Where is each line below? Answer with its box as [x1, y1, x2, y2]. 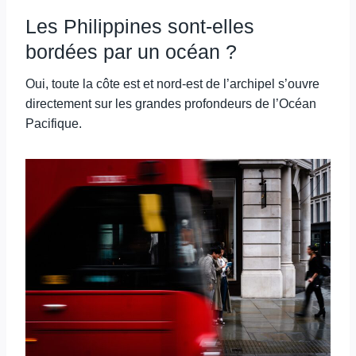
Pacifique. [25, 117, 82, 130]
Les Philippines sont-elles [25, 14, 254, 37]
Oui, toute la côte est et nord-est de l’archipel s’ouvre [25, 77, 319, 91]
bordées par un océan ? [25, 40, 237, 63]
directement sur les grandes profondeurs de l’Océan [25, 97, 316, 110]
